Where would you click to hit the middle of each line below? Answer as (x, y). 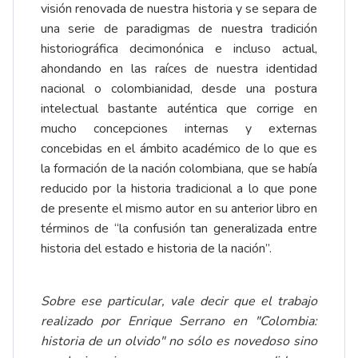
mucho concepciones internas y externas (179, 129)
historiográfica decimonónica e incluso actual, (179, 49)
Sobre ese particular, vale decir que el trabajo (179, 302)
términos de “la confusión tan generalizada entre (179, 229)
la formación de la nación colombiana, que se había (179, 169)
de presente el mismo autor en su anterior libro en (179, 209)
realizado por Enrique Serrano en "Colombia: (179, 322)
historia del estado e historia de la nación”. (156, 249)
